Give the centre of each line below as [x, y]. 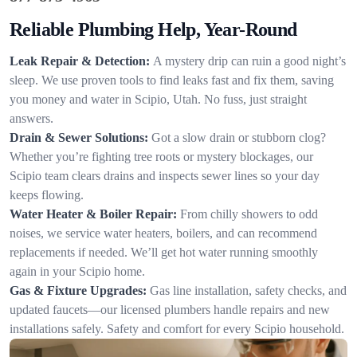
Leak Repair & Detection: [80, 61]
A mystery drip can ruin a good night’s [249, 61]
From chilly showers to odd [249, 214]
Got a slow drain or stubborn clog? [239, 137]
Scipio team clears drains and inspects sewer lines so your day [165, 176]
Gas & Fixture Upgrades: [78, 290]
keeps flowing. [47, 195]
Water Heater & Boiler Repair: [93, 214]
